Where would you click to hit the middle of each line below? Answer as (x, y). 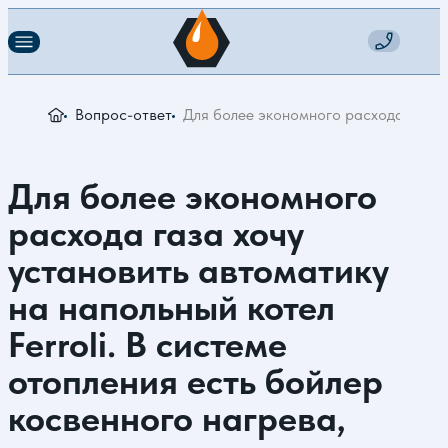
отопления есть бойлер (195, 381)
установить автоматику (198, 270)
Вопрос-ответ (123, 114)
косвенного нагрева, (177, 418)
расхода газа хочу (156, 233)
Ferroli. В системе (147, 344)
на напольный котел (171, 307)
